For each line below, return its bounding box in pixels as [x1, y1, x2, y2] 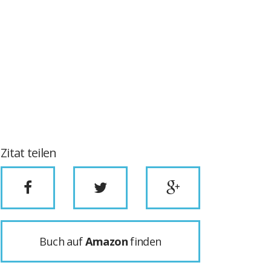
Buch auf [39, 233, 85, 249]
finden [127, 233, 162, 249]
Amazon [85, 233, 128, 249]
